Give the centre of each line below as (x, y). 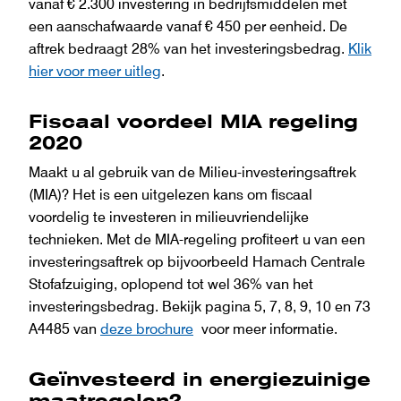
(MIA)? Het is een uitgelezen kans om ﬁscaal (171, 195)
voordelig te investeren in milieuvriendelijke (169, 217)
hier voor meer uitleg (95, 71)
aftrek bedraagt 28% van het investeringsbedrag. (188, 49)
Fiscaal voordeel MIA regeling (193, 122)
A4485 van (64, 329)
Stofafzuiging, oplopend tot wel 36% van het (171, 284)
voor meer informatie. (265, 329)
